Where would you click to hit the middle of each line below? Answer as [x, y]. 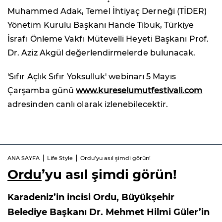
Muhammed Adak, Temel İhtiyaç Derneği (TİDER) [107, 11]
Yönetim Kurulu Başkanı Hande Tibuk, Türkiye [101, 25]
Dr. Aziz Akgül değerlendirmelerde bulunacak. [102, 53]
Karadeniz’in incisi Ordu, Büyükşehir [91, 197]
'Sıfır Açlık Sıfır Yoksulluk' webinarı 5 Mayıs [92, 76]
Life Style [60, 158]
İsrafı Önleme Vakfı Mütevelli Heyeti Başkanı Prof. [108, 39]
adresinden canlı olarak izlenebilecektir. [88, 104]
